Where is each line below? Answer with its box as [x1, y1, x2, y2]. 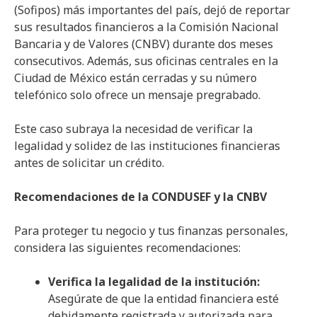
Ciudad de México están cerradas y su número [14, 69, 257, 86]
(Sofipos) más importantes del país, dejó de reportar [14, 1, 290, 18]
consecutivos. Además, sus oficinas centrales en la [14, 52, 278, 69]
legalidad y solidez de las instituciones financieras [14, 137, 280, 154]
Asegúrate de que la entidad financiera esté [48, 290, 279, 306]
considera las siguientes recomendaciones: [14, 239, 241, 255]
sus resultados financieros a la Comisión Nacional [14, 18, 279, 35]
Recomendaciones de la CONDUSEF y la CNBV [14, 188, 267, 204]
